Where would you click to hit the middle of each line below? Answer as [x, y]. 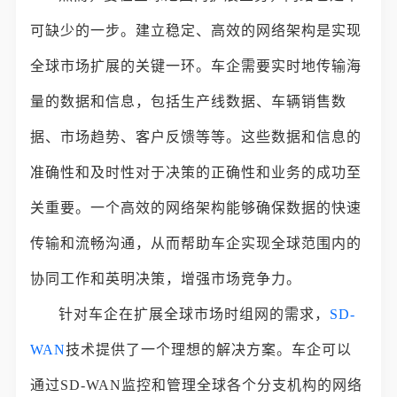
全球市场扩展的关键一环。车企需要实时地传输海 [196, 66]
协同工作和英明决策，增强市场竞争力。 [166, 279]
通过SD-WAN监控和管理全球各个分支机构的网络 [197, 385]
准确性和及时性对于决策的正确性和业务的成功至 [196, 172]
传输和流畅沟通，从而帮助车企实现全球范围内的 [196, 243]
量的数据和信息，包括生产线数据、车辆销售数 [189, 101]
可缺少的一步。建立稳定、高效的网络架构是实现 [196, 31]
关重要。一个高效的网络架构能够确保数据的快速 [196, 208]
